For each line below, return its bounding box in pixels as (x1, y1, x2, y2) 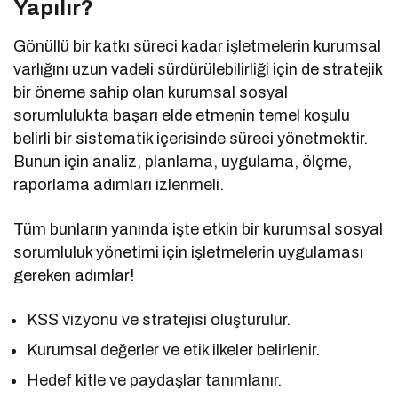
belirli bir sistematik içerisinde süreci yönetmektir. (13, 130, 369, 148)
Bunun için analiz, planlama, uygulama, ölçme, (13, 153, 353, 171)
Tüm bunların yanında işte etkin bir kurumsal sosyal (13, 220, 384, 239)
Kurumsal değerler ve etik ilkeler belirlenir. (27, 341, 321, 360)
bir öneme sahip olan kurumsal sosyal (13, 84, 289, 102)
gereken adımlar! (13, 267, 135, 285)
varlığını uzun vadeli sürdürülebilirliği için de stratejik (13, 60, 383, 79)
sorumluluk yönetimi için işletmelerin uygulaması (13, 243, 364, 262)
